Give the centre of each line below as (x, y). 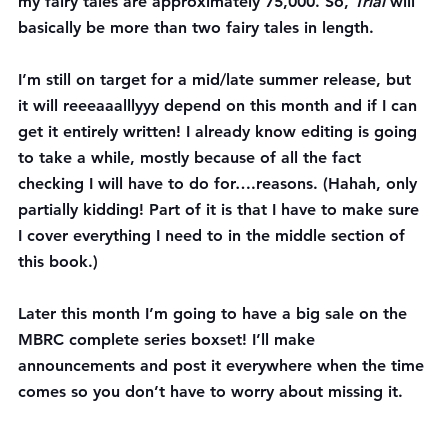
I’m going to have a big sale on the (276, 313)
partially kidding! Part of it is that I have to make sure (221, 209)
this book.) (58, 261)
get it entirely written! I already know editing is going (220, 131)
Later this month (79, 313)
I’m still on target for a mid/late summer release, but (217, 79)
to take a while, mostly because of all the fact (192, 157)
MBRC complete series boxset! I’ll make (169, 339)
